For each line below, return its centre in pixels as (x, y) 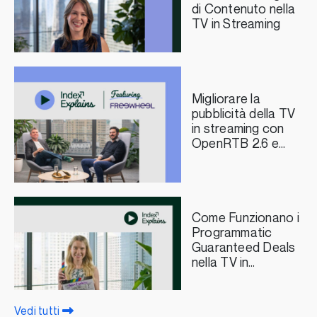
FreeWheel (224, 158)
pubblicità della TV (243, 114)
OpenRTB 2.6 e (235, 144)
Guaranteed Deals (243, 248)
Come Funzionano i (245, 219)
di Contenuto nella (243, 10)
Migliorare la (226, 99)
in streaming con (238, 129)
